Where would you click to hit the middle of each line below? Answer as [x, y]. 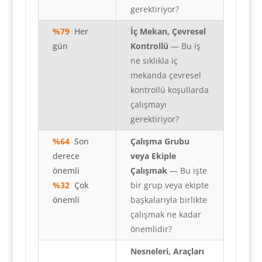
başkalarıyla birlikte [168, 200]
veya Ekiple [153, 156]
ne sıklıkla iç [154, 61]
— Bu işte [187, 171]
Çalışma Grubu [160, 142]
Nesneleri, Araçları [167, 251]
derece [66, 156]
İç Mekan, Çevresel [168, 32]
